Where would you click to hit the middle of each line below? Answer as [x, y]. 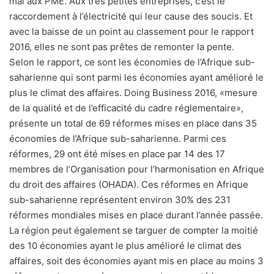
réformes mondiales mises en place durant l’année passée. [136, 215]
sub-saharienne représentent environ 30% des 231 [120, 200]
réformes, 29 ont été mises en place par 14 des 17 [117, 154]
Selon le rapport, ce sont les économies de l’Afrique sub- [132, 62]
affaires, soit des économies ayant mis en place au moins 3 [136, 261]
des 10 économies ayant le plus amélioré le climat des [125, 246]
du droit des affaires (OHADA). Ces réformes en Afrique [129, 185]
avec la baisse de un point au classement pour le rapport [131, 32]
